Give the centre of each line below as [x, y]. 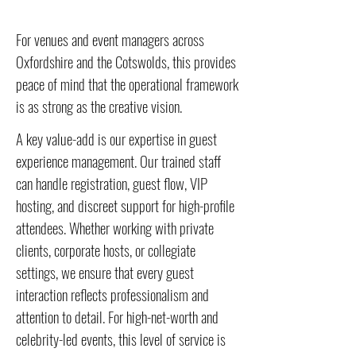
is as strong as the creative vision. [99, 106]
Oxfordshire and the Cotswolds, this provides [126, 61]
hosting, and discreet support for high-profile [125, 205]
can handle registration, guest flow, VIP [112, 183]
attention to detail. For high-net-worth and [117, 316]
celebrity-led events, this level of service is [121, 339]
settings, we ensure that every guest [105, 272]
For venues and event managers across [110, 39]
